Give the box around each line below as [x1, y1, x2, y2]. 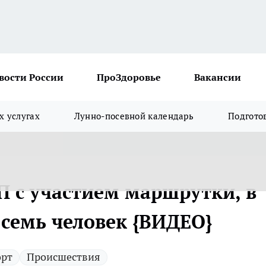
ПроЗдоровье [97, 71, 161, 83]
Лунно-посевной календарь [74, 110, 194, 122]
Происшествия [27, 250, 100, 264]
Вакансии [194, 71, 241, 83]
